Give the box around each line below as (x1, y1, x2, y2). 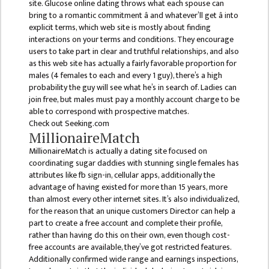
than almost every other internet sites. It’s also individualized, (28, 192, 239, 207)
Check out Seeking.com (28, 116, 109, 131)
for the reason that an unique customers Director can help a (28, 204, 235, 219)
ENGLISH (9, 20, 44, 37)
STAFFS (9, 240, 39, 257)
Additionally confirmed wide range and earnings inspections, (28, 252, 238, 267)
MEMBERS (9, 204, 50, 221)
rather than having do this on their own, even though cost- (28, 228, 230, 243)
